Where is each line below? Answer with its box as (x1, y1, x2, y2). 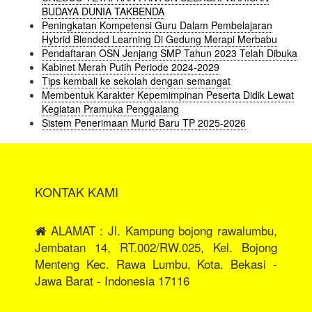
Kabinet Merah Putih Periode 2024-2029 (42, 60, 219, 75)
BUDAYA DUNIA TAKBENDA (42, 4, 164, 19)
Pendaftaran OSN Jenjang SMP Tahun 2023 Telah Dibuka (42, 46, 297, 61)
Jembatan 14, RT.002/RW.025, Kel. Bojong (35, 238, 277, 256)
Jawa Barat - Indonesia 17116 (35, 272, 189, 290)
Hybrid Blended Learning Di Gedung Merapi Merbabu (42, 32, 277, 47)
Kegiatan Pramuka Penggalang (42, 102, 179, 116)
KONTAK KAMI (35, 182, 118, 201)
